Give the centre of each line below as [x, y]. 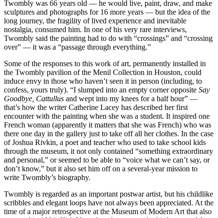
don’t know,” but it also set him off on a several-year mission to [101, 169]
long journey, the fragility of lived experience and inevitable [95, 21]
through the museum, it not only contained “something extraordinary [109, 151]
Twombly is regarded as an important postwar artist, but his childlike [109, 194]
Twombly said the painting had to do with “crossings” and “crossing [108, 38]
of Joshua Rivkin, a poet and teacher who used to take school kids [105, 143]
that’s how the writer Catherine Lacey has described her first [96, 108]
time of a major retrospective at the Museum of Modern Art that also [108, 212]
